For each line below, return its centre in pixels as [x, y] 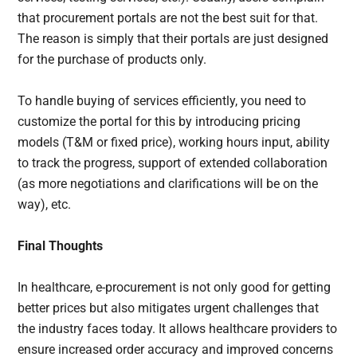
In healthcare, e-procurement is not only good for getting [175, 287]
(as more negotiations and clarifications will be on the [168, 183]
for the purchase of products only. [114, 59]
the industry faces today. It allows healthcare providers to [178, 328]
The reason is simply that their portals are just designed [173, 38]
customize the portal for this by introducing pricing [159, 121]
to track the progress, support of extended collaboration [173, 163]
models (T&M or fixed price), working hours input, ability [174, 142]
